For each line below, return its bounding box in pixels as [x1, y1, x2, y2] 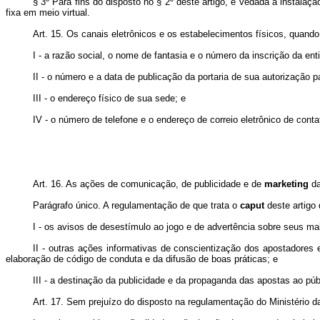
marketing [264, 179, 309, 189]
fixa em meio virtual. [6, 7, 90, 18]
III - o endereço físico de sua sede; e [33, 93, 186, 104]
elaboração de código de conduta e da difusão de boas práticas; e [6, 254, 278, 264]
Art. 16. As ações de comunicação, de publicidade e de [33, 179, 264, 189]
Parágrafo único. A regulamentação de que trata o [33, 200, 240, 211]
